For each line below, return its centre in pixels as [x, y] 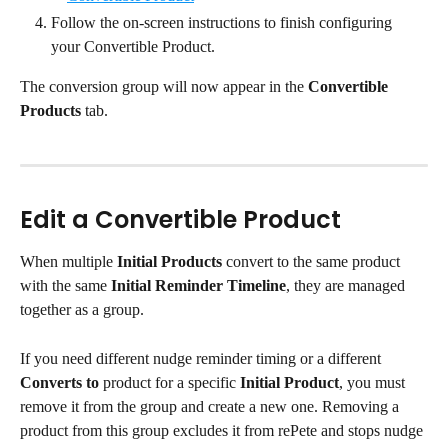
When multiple [68, 262]
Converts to [59, 382]
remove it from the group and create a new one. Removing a [211, 406]
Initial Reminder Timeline [198, 286]
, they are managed [347, 286]
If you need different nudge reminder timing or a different [202, 358]
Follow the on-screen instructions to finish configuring [223, 23]
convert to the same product [313, 262]
